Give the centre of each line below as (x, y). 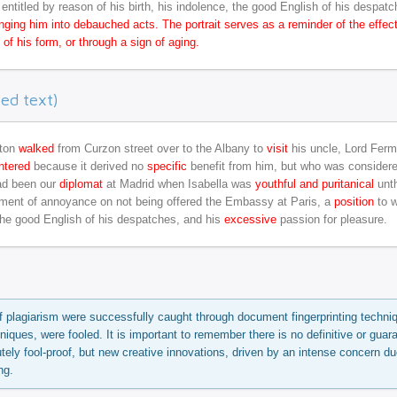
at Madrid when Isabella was (179, 184)
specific (167, 166)
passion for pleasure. (332, 219)
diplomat (81, 184)
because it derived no (89, 166)
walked (36, 148)
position (354, 202)
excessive (250, 219)
